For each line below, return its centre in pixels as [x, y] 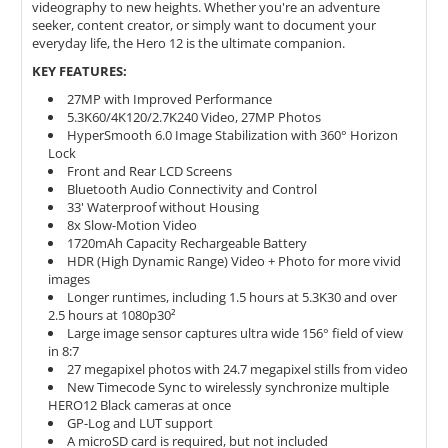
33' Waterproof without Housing [163, 206]
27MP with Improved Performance [170, 98]
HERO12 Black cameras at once [140, 404]
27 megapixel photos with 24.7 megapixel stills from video [238, 368]
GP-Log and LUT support [140, 422]
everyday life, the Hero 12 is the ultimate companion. [188, 42]
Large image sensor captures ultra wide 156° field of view [235, 332]
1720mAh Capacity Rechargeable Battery [187, 242]
